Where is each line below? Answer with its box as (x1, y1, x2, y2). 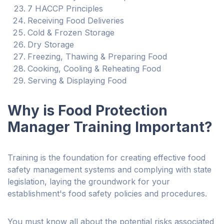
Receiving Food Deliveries (27, 15, 124, 26)
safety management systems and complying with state (7, 164, 211, 175)
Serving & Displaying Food (27, 75, 126, 86)
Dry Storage (27, 39, 74, 50)
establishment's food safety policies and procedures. (7, 188, 207, 199)
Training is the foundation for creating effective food (7, 152, 205, 163)
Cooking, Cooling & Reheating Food (27, 63, 161, 74)
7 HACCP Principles (27, 3, 103, 14)
